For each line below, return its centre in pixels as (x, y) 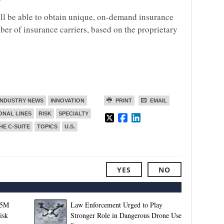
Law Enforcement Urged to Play (116, 205)
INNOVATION (67, 100)
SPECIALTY (73, 113)
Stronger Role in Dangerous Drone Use (126, 215)
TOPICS (47, 126)
